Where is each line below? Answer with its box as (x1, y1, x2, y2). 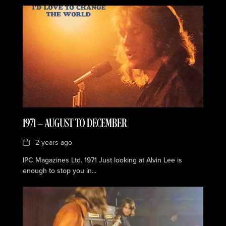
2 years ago (35, 137, 72, 148)
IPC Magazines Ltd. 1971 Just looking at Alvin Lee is (22, 154, 182, 165)
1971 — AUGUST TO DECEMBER (22, 109, 127, 138)
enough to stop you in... (22, 165, 96, 176)
